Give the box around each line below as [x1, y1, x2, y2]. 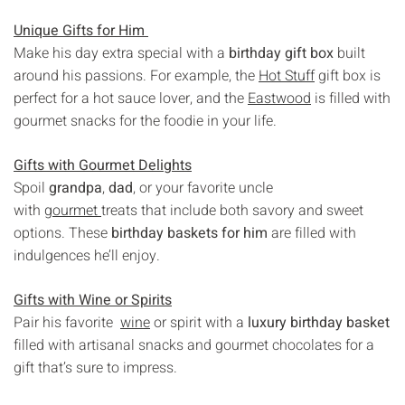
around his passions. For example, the [14, 64, 259, 87]
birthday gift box [229, 42, 334, 64]
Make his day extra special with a [14, 42, 229, 64]
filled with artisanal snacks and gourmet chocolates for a [14, 334, 374, 356]
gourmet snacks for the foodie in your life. [14, 109, 277, 132]
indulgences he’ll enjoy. [14, 244, 160, 267]
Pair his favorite [14, 311, 120, 334]
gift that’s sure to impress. [14, 356, 177, 379]
